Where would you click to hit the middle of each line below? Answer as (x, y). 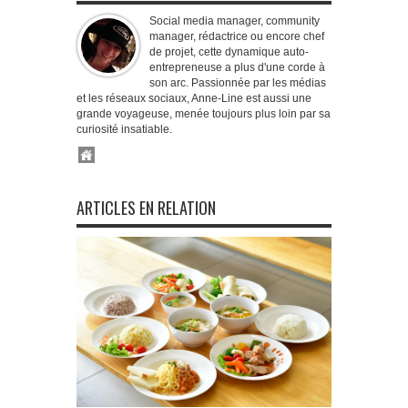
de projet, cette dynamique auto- (229, 52)
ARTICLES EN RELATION (146, 208)
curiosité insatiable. (124, 129)
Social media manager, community (235, 21)
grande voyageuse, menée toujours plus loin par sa (204, 114)
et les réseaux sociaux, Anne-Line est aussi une (194, 98)
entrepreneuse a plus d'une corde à (237, 67)
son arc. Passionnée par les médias (238, 83)
